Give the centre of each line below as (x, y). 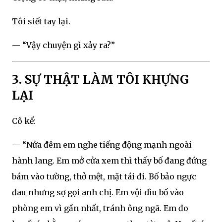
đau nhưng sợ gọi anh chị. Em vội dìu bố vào (98, 193)
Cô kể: (24, 121)
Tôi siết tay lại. (41, 21)
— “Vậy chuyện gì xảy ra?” (63, 45)
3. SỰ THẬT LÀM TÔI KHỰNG (100, 79)
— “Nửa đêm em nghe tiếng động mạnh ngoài (102, 145)
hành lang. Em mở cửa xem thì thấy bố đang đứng (109, 161)
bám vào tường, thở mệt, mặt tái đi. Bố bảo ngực (104, 177)
